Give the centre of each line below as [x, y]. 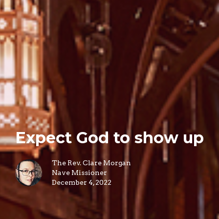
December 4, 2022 [82, 182]
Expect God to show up [109, 137]
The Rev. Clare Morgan [91, 163]
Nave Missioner [79, 172]
